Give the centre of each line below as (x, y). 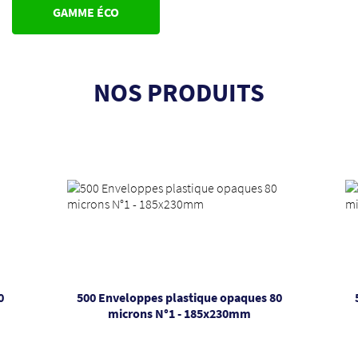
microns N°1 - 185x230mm (179, 313)
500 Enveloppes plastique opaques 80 (179, 297)
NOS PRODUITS (179, 93)
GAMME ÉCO (86, 12)
